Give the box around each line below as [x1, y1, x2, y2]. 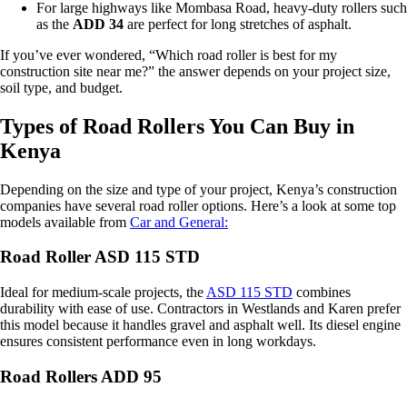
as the [36, 15, 73, 32]
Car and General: [130, 213, 228, 230]
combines [293, 284, 351, 301]
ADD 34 [73, 15, 124, 32]
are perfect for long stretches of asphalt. [124, 15, 352, 32]
